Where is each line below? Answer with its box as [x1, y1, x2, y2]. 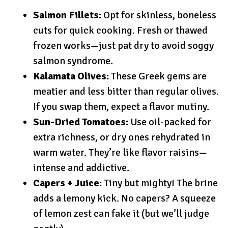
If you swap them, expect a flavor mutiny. [33, 100, 209, 113]
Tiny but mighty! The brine [102, 176, 218, 189]
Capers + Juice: [33, 176, 102, 189]
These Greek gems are [109, 69, 207, 82]
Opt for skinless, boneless [101, 8, 216, 21]
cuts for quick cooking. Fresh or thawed [33, 23, 208, 37]
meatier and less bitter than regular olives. [33, 84, 219, 98]
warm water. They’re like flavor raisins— [33, 146, 207, 159]
